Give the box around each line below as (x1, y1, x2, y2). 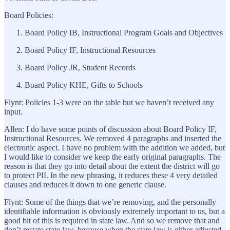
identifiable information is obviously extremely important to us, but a (4, 206, 225, 216)
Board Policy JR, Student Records (25, 63, 136, 72)
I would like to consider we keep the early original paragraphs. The (4, 152, 221, 161)
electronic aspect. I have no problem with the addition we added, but (4, 143, 225, 152)
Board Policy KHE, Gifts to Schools (25, 80, 143, 89)
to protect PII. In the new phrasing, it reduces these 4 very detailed (4, 170, 218, 180)
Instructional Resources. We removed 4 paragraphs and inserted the (4, 133, 221, 143)
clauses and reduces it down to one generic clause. (4, 180, 166, 189)
